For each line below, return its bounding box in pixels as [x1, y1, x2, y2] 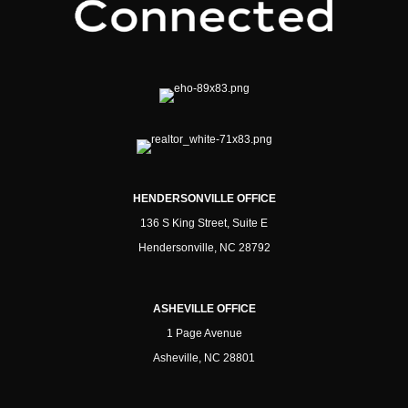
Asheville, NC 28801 [153, 352, 255, 364]
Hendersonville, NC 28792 [138, 241, 270, 254]
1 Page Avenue [166, 327, 242, 340]
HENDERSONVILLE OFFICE [132, 192, 276, 205]
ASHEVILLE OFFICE [152, 302, 256, 315]
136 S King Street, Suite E [140, 217, 268, 229]
